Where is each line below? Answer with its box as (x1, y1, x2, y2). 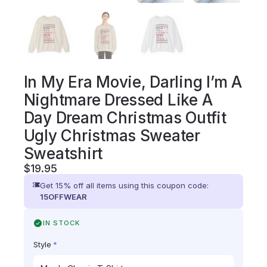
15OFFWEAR (39, 192, 87, 202)
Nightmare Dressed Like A (23, 91, 213, 110)
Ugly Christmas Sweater (23, 126, 200, 145)
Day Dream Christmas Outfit (23, 108, 226, 128)
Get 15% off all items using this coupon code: (39, 181, 209, 191)
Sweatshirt (23, 144, 103, 163)
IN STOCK (42, 219, 80, 228)
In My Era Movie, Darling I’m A (23, 73, 242, 92)
